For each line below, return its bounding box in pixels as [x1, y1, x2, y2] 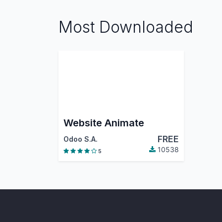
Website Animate [63, 117, 144, 129]
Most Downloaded [58, 17, 193, 37]
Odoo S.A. [63, 135, 98, 144]
